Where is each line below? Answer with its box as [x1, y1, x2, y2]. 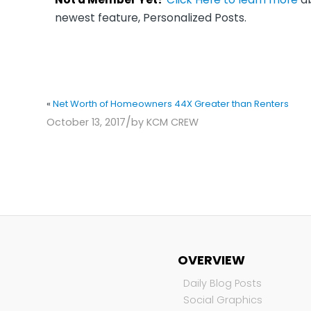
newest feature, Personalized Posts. [55, 10, 246, 25]
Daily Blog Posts [183, 276, 262, 290]
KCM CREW [146, 115, 199, 130]
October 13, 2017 [47, 115, 126, 130]
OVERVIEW [178, 251, 246, 269]
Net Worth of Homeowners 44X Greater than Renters [53, 97, 289, 111]
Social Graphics [183, 292, 263, 307]
